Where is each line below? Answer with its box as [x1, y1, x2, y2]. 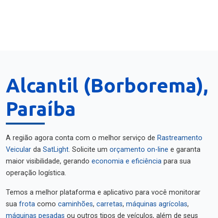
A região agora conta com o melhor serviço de [6, 134, 157, 142]
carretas [96, 200, 123, 208]
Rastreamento [157, 134, 202, 142]
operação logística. [6, 169, 66, 177]
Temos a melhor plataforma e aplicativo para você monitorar [6, 188, 200, 197]
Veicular [6, 145, 31, 154]
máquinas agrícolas [126, 200, 187, 208]
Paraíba [6, 98, 76, 120]
